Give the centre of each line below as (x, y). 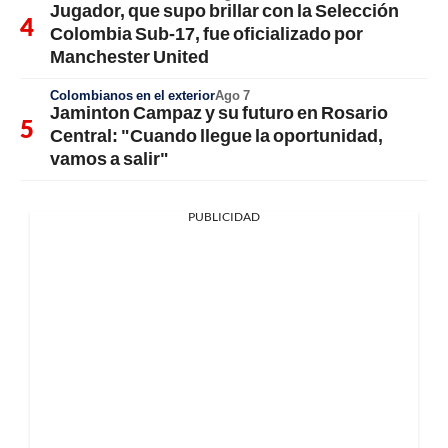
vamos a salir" (109, 158)
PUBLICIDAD (224, 216)
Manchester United (129, 56)
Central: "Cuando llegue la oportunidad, (216, 135)
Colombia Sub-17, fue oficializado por (206, 33)
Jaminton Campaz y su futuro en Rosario (219, 112)
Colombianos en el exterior (132, 95)
